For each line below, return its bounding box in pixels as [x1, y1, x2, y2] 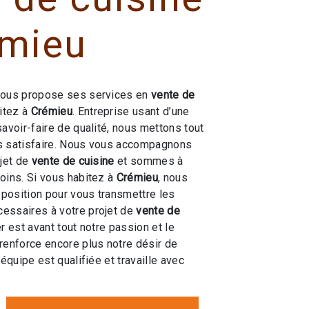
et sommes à [114, 154, 183, 168]
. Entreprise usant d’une [72, 105, 190, 118]
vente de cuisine [31, 154, 114, 168]
